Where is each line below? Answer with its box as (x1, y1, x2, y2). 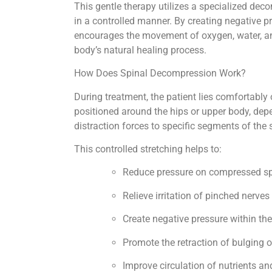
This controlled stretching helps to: (74, 143, 224, 155)
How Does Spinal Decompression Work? (74, 67, 248, 80)
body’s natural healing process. (74, 44, 209, 56)
